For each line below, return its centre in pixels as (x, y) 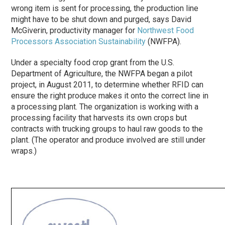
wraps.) (24, 151)
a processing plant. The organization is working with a (105, 106)
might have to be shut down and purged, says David (101, 19)
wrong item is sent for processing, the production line (105, 8)
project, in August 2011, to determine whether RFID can (107, 84)
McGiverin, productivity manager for (74, 30)
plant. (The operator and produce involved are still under (108, 140)
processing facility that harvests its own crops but (99, 118)
